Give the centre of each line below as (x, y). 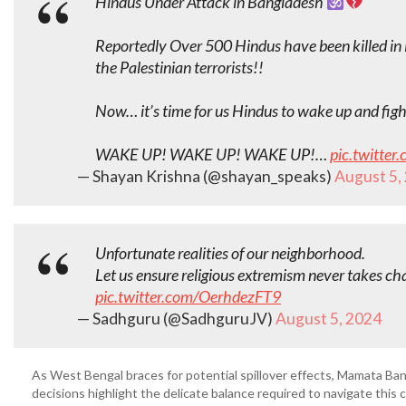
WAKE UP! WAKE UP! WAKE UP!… (213, 154)
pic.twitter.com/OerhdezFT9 (188, 296)
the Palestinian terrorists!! (179, 67)
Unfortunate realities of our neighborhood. (230, 253)
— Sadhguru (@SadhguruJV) (176, 319)
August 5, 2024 (329, 319)
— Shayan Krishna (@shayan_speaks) (206, 176)
